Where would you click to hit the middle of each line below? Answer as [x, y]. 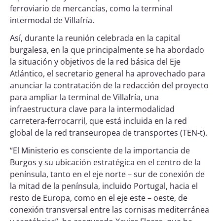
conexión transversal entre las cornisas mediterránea [110, 210]
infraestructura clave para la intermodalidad [92, 109]
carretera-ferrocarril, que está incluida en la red [98, 121]
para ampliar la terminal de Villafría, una [84, 97]
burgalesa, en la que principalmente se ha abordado [107, 50]
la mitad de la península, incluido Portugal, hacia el [104, 186]
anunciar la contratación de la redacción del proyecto [109, 86]
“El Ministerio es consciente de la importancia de [100, 151]
